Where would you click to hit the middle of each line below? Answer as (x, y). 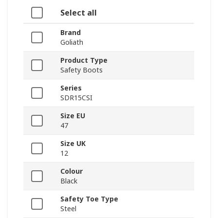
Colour (72, 171)
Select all (79, 13)
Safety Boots (82, 70)
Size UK (73, 144)
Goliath (72, 42)
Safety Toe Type (89, 199)
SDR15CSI (76, 98)
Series (71, 88)
